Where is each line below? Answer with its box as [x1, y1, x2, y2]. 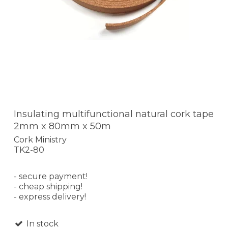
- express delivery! [14, 191, 86, 202]
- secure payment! [14, 171, 88, 181]
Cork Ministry [14, 134, 67, 145]
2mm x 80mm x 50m [14, 121, 111, 132]
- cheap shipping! [14, 181, 82, 191]
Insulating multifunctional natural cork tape [14, 108, 214, 120]
